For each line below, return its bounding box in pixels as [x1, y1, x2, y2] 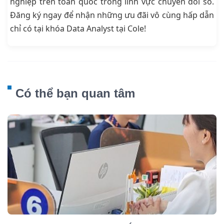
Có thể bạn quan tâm [15, 86, 135, 100]
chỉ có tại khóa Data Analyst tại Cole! [10, 23, 146, 34]
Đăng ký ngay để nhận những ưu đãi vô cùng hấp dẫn [10, 9, 214, 21]
